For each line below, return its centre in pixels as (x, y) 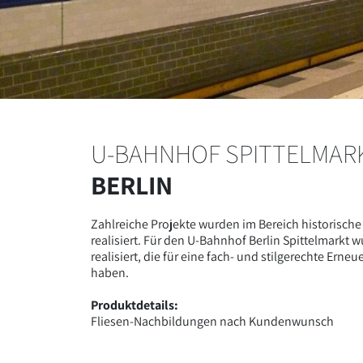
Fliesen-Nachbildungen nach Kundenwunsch (212, 321)
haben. (110, 272)
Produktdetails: (135, 305)
